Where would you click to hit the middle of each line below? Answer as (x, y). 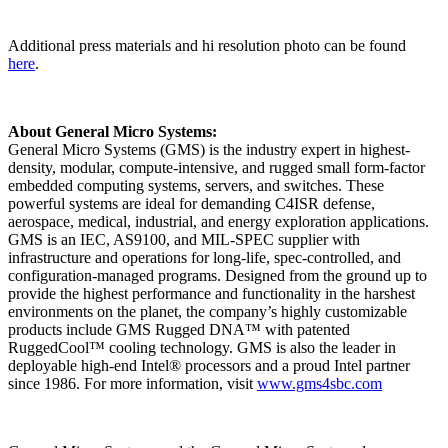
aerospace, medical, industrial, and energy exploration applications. (218, 222)
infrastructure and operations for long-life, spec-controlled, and (204, 258)
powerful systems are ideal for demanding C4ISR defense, (191, 204)
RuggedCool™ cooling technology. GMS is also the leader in (202, 348)
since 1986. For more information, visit (132, 384)
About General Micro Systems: (112, 132)
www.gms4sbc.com (319, 384)
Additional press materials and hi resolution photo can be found (207, 46)
